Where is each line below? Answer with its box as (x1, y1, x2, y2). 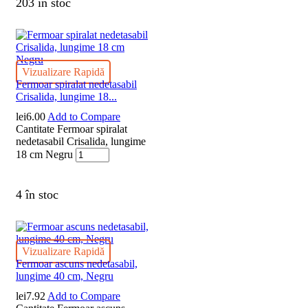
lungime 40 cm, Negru (16, 269, 113, 282)
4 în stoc (16, 188, 58, 202)
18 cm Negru (16, 148, 73, 160)
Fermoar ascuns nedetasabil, (16, 257, 137, 269)
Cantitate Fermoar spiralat (16, 122, 127, 135)
